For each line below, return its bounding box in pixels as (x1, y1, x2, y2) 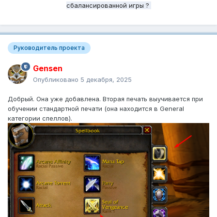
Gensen (33, 63, 62, 73)
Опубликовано (33, 75, 80, 83)
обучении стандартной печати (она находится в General (8, 104, 184, 112)
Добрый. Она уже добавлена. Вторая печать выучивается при (8, 94, 203, 103)
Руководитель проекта (14, 44, 85, 52)
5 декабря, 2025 (80, 75, 132, 83)
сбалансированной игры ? (66, 1, 151, 10)
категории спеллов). (8, 114, 72, 122)
